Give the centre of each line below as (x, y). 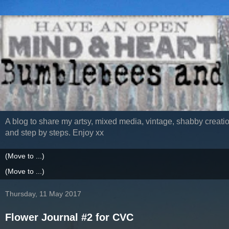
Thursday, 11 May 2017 (43, 194)
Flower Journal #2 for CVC (69, 217)
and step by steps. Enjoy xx (54, 133)
